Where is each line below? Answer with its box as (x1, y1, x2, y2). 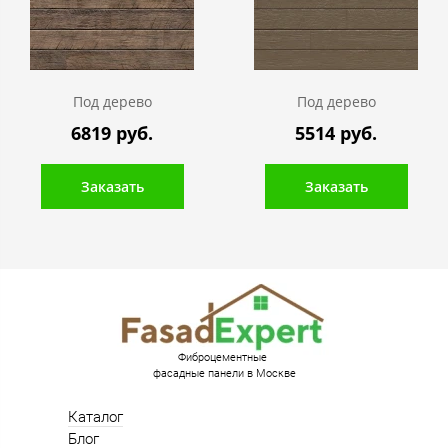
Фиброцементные (178, 351, 270, 365)
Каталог (68, 408, 123, 427)
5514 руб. (295, 121, 377, 146)
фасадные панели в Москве (152, 367, 296, 381)
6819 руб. (71, 121, 153, 146)
